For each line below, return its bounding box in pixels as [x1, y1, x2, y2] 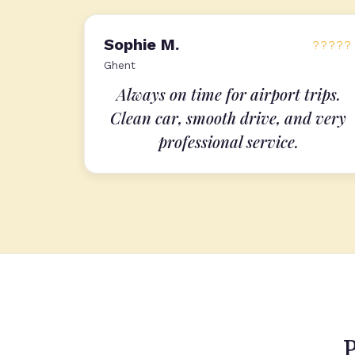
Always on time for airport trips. [116, 83, 341, 105]
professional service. [158, 131, 299, 152]
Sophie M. [104, 35, 179, 54]
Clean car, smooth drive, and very [110, 107, 346, 128]
